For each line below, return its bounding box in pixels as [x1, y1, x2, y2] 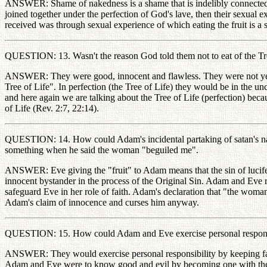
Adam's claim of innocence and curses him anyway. [5, 197, 199, 207]
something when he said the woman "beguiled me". [5, 145, 198, 155]
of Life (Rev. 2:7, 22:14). [5, 103, 99, 113]
